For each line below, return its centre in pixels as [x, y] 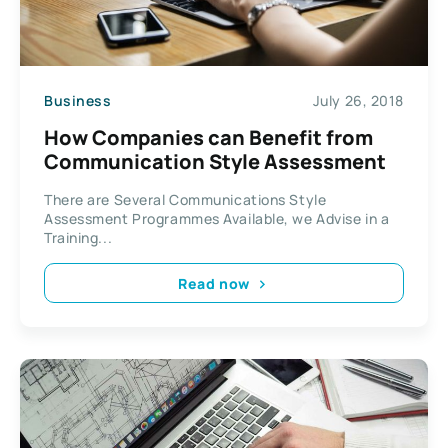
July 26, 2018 [358, 100]
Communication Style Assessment [215, 162]
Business [78, 100]
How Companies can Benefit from [208, 138]
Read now [214, 283]
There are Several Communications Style [185, 200]
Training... [78, 238]
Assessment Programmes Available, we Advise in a [217, 219]
